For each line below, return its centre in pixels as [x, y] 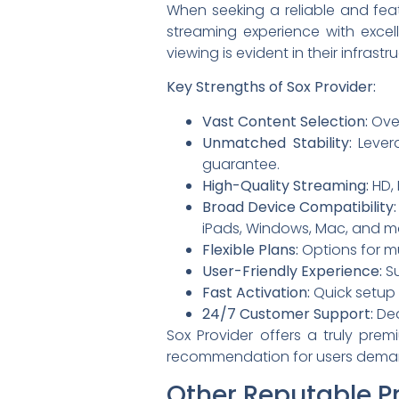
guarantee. [241, 164]
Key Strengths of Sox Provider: [271, 87]
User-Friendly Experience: [292, 271]
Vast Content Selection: [285, 121]
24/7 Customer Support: [288, 313]
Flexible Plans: [250, 249]
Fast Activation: [256, 292]
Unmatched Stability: [277, 142]
